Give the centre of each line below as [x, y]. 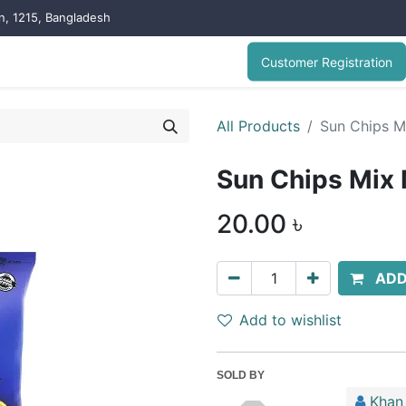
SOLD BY [241, 375]
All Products [258, 126]
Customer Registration [327, 62]
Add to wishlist [290, 320]
